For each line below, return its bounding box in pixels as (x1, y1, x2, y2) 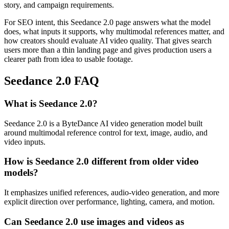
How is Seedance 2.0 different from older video (4, 156, 199, 167)
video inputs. (4, 137, 45, 146)
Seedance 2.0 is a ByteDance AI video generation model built (4, 119, 202, 128)
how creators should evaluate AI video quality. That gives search (4, 36, 212, 45)
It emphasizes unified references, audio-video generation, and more (4, 188, 219, 197)
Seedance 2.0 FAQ (4, 74, 99, 88)
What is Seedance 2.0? (4, 98, 98, 109)
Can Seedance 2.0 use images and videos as (4, 216, 184, 227)
